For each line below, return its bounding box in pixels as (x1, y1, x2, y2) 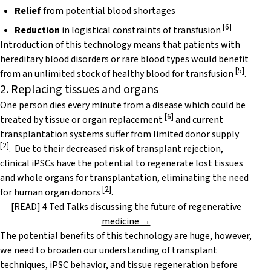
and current (174, 113, 223, 127)
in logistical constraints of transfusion (60, 24, 223, 38)
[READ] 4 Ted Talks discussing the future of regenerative (10, 200, 241, 214)
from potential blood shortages (41, 4, 175, 18)
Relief (15, 4, 41, 18)
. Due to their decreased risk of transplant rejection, (9, 142, 223, 156)
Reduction (15, 24, 60, 38)
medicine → (101, 215, 151, 229)
